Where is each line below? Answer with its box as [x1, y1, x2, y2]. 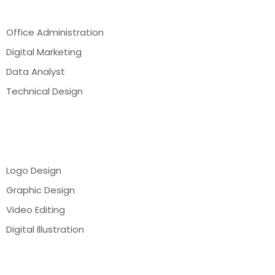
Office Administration [6, 26, 104, 39]
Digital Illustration [6, 223, 84, 236]
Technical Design [6, 85, 83, 98]
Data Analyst [6, 65, 65, 79]
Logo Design [6, 164, 61, 177]
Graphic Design [6, 184, 75, 197]
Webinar [6, 116, 68, 136]
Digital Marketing [6, 45, 82, 59]
